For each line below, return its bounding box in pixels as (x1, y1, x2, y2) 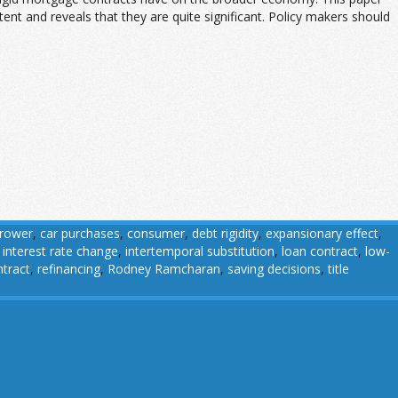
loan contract (282, 243, 358, 259)
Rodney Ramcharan (107, 260, 220, 277)
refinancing (37, 260, 100, 277)
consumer (127, 225, 185, 242)
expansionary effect (266, 225, 378, 242)
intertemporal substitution (125, 243, 275, 259)
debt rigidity (192, 225, 259, 242)
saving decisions (227, 260, 321, 277)
